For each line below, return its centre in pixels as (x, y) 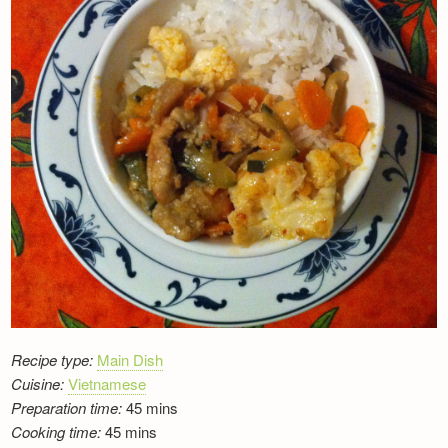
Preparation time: (67, 407)
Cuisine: (38, 383)
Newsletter (79, 13)
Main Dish (130, 359)
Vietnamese (107, 383)
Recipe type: (52, 359)
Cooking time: (56, 431)
